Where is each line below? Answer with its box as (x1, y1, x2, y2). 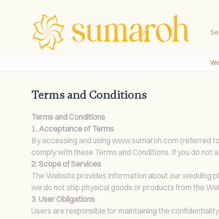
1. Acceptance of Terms (31, 123, 114, 133)
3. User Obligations (31, 194, 95, 204)
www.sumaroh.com (112, 135, 178, 145)
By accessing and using (31, 135, 112, 145)
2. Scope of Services (31, 158, 101, 169)
